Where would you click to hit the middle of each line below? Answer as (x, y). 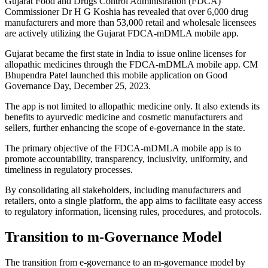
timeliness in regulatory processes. (69, 169)
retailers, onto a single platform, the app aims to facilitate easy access (133, 200)
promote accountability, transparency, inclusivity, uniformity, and (126, 159)
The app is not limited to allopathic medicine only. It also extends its (132, 106)
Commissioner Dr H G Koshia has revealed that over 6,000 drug (127, 11)
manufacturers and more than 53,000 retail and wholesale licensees (130, 22)
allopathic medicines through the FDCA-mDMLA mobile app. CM (131, 64)
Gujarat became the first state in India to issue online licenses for (125, 53)
